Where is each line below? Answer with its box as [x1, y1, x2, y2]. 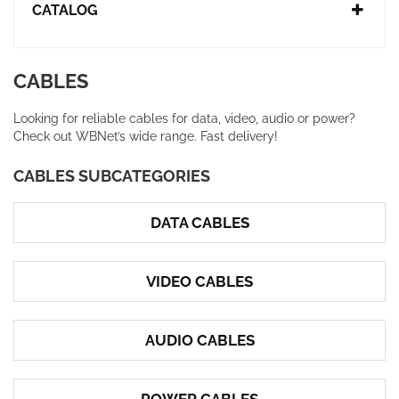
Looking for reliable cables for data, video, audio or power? [13, 111, 355, 126]
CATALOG [32, 2, 98, 19]
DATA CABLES [150, 214, 249, 232]
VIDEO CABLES [146, 273, 253, 290]
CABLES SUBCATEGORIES [13, 167, 210, 185]
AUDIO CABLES [144, 331, 255, 349]
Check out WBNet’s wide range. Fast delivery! [13, 129, 278, 143]
